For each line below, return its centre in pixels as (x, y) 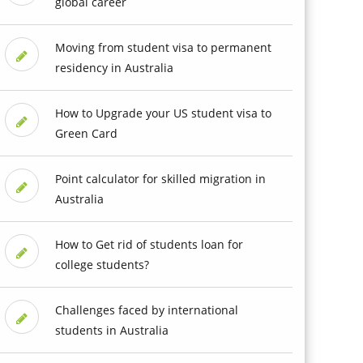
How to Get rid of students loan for (149, 244)
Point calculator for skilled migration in (160, 178)
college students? (102, 264)
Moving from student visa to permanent (163, 47)
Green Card (86, 133)
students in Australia (111, 330)
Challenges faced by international (146, 310)
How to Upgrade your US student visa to (163, 113)
